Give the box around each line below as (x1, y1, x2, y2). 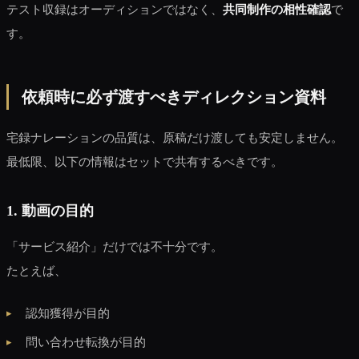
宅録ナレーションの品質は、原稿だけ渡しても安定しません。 (6, 130, 343, 144)
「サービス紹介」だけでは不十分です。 (6, 239, 223, 253)
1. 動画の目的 (6, 202, 94, 219)
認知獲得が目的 (26, 305, 110, 320)
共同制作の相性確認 (223, 2, 331, 16)
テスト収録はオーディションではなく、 (6, 2, 223, 16)
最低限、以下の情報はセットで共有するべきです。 (6, 154, 283, 168)
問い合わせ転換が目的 (26, 334, 146, 349)
